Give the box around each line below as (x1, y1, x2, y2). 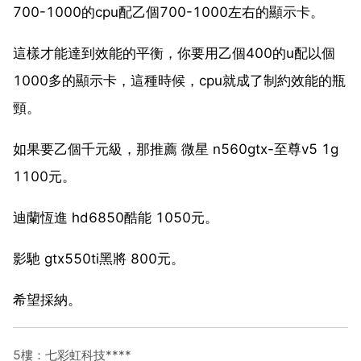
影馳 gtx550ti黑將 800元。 (13, 250, 185, 267)
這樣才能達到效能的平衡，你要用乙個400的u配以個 (13, 44, 335, 61)
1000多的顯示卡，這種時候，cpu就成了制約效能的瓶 (13, 72, 346, 89)
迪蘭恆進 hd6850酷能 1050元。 (13, 209, 218, 226)
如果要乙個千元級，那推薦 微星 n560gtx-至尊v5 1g (13, 140, 338, 157)
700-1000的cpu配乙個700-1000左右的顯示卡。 (13, 3, 324, 20)
